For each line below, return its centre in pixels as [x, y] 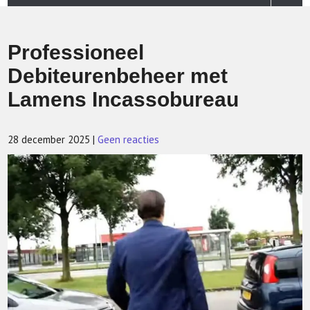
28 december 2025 [49, 139]
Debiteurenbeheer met [118, 76]
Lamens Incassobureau [124, 99]
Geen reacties [129, 139]
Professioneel [76, 52]
